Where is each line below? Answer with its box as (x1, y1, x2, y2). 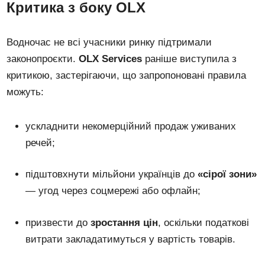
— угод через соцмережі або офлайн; (25, 185, 201, 197)
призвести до (25, 216, 91, 228)
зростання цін (91, 216, 159, 228)
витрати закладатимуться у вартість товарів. (25, 233, 236, 245)
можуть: (7, 86, 44, 98)
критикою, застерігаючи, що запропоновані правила (7, 69, 247, 81)
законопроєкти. (7, 53, 79, 64)
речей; (25, 137, 56, 148)
